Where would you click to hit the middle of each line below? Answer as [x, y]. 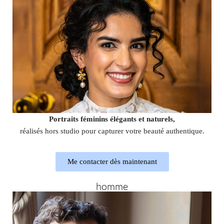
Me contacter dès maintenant [112, 161]
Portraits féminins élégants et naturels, [112, 119]
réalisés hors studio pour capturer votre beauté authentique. [112, 131]
